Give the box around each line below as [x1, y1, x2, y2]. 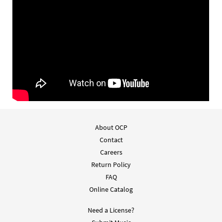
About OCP [95, 123, 127, 132]
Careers [100, 148, 122, 157]
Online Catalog [89, 185, 133, 194]
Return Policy [91, 160, 131, 169]
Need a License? [88, 206, 134, 215]
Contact [99, 135, 123, 145]
